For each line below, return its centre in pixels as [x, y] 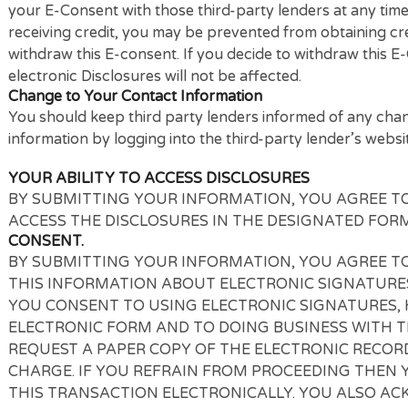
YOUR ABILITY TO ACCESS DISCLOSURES [177, 289]
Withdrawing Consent [93, 31]
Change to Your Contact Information [150, 198]
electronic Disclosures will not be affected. [172, 175]
